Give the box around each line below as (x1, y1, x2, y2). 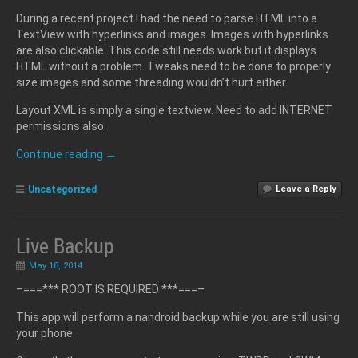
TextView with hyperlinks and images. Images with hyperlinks (16, 27, 328, 41)
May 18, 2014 (29, 260, 82, 271)
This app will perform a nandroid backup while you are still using (16, 310, 340, 324)
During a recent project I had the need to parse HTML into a (16, 11, 317, 25)
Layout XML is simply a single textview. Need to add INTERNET (16, 103, 332, 117)
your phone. (16, 326, 75, 340)
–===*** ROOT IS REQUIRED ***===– (16, 282, 205, 296)
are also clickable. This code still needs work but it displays (16, 43, 316, 57)
